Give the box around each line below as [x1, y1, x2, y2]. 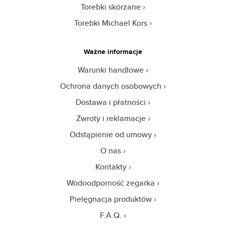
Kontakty [95, 160, 127, 173]
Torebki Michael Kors [74, 17, 147, 29]
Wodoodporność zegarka [67, 177, 155, 189]
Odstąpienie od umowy [70, 128, 152, 140]
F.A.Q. [100, 209, 122, 221]
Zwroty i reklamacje [76, 112, 146, 124]
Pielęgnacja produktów [70, 193, 152, 205]
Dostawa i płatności [76, 96, 146, 108]
